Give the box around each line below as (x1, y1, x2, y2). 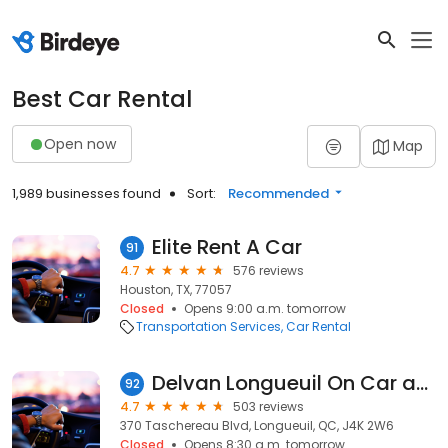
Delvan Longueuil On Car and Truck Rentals (416, 369, 428, 397)
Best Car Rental (12, 83, 192, 115)
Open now (44, 133, 116, 154)
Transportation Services (136, 318, 281, 335)
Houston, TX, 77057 (120, 281, 232, 298)
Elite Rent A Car (152, 233, 302, 261)
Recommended (228, 184, 329, 203)
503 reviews (233, 398, 304, 415)
